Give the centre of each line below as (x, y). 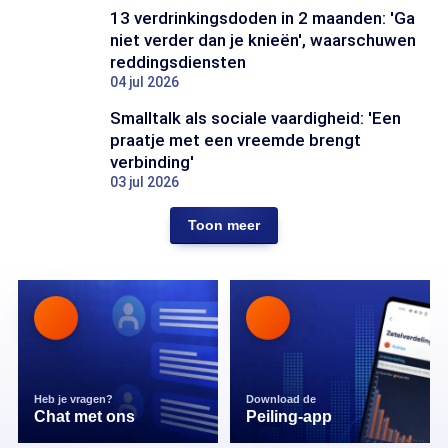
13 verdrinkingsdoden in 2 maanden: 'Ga (262, 18)
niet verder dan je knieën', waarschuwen (263, 40)
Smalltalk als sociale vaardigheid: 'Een (255, 118)
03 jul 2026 (144, 182)
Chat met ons (84, 416)
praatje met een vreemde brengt (235, 140)
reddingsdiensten (178, 62)
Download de (282, 399)
